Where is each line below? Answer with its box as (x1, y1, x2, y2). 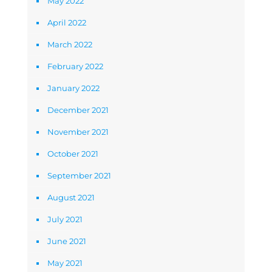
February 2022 (47, 61, 103, 71)
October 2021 (47, 149, 98, 158)
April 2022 (47, 18, 86, 27)
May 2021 (47, 258, 83, 268)
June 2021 (47, 236, 86, 246)
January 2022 (47, 83, 100, 93)
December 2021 (47, 105, 109, 115)
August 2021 (47, 192, 95, 202)
